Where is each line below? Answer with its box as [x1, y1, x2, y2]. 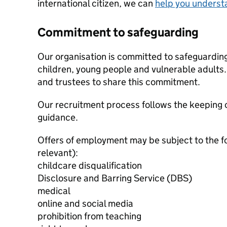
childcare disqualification [37, 160, 142, 171]
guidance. [37, 111, 78, 123]
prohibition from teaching [37, 210, 141, 222]
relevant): [37, 147, 78, 159]
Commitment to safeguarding [37, 25, 199, 40]
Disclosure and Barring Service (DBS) [37, 172, 192, 184]
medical [37, 185, 70, 197]
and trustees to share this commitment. [37, 76, 200, 88]
